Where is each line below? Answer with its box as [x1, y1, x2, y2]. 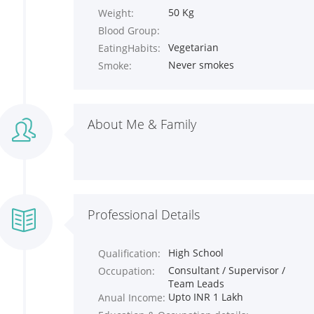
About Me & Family [88, 116, 196, 132]
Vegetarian [168, 41, 219, 54]
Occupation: [98, 264, 155, 278]
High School [168, 246, 224, 259]
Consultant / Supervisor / [168, 264, 285, 277]
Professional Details [88, 206, 200, 223]
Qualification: [98, 247, 161, 260]
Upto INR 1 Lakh [168, 290, 243, 303]
